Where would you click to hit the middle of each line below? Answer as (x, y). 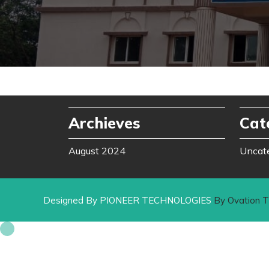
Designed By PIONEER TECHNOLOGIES (127, 201)
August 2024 (97, 151)
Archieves (104, 123)
